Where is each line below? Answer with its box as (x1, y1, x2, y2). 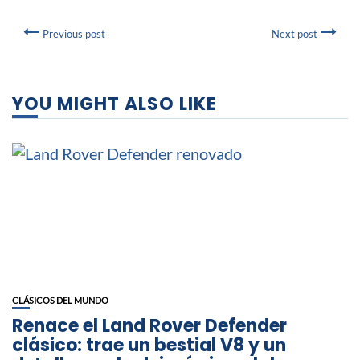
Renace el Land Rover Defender (12, 313, 287, 339)
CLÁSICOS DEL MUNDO (12, 295, 108, 306)
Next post (272, 27, 317, 41)
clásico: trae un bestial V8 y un (12, 333, 286, 358)
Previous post (43, 27, 105, 41)
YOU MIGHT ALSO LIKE (12, 92, 217, 117)
